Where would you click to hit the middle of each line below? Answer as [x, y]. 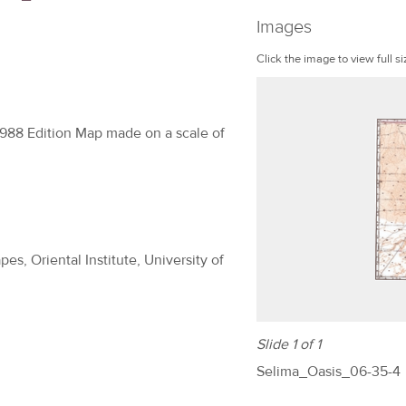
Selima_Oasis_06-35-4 [329, 372]
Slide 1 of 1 [289, 345]
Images [284, 27]
